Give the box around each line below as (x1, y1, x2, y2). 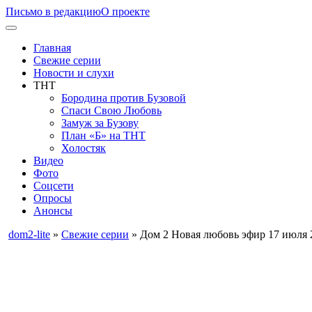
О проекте (101, 6, 150, 17)
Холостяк (61, 142, 106, 154)
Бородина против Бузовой (61, 92, 186, 104)
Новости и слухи (33, 67, 114, 79)
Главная (33, 42, 71, 54)
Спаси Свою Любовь (61, 104, 162, 116)
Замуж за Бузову (61, 117, 139, 129)
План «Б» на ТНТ (61, 130, 146, 141)
